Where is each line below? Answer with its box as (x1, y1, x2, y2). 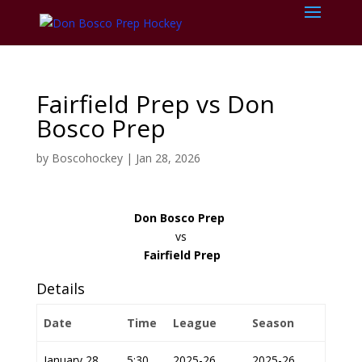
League (173, 315, 217, 330)
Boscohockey (51, 150, 123, 166)
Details (36, 279, 85, 298)
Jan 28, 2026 (135, 150, 200, 166)
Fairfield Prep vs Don (36, 87, 275, 120)
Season (252, 315, 294, 330)
